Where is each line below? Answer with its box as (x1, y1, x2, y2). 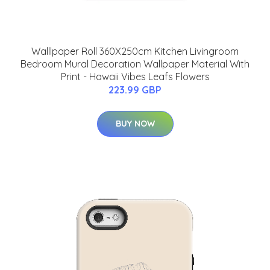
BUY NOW (115, 118, 155, 130)
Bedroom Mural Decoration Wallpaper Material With (20, 58, 250, 71)
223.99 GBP (108, 84, 162, 96)
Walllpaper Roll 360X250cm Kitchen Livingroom (31, 45, 239, 58)
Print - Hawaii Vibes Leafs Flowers (60, 71, 210, 83)
